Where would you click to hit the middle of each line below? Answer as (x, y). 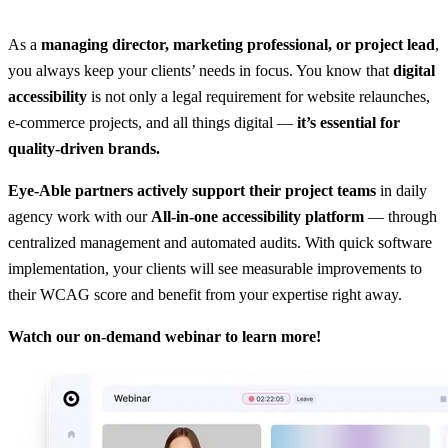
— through (400, 217)
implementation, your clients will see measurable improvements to (215, 269)
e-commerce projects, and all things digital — (152, 123)
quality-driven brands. (86, 149)
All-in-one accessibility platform (257, 217)
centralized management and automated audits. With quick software (220, 243)
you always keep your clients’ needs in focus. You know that (198, 71)
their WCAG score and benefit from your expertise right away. (207, 295)
